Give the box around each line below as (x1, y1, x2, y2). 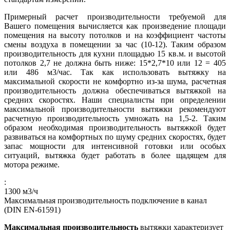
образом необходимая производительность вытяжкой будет (4, 123, 226, 132)
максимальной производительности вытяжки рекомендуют (4, 105, 226, 114)
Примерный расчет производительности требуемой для (4, 12, 226, 22)
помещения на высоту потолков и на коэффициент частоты (4, 31, 226, 40)
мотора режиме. (4, 160, 60, 169)
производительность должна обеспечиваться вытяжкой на (4, 86, 226, 95)
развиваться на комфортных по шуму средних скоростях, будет (4, 132, 226, 142)
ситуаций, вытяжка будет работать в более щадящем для (4, 151, 226, 160)
